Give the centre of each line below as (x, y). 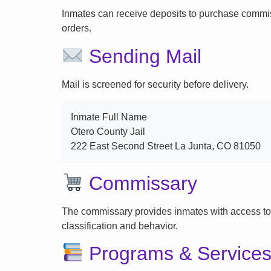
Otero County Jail (108, 131)
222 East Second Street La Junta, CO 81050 (166, 146)
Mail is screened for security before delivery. (155, 84)
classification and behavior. (120, 226)
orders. (77, 28)
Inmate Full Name (109, 117)
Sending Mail (143, 56)
